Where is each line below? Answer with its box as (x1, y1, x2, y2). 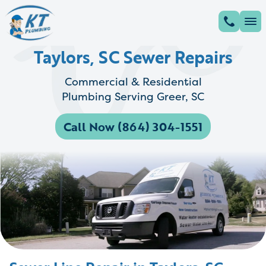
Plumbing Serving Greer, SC (62, 89, 204, 104)
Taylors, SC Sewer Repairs (33, 45, 233, 69)
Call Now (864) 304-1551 (64, 118, 202, 135)
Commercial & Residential (64, 74, 202, 89)
